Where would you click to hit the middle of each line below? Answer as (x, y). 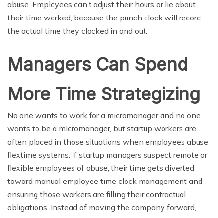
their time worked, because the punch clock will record (104, 18)
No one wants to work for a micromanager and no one (104, 115)
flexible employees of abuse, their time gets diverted (101, 168)
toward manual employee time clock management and (105, 181)
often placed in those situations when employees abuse (108, 142)
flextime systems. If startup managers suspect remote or (107, 155)
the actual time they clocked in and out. (77, 31)
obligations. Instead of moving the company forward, (102, 207)
